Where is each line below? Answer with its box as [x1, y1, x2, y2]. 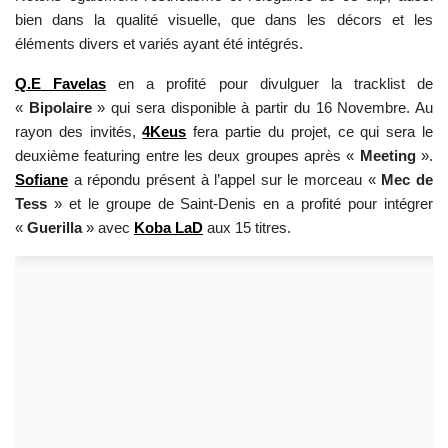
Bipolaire [28, 100, 98, 116]
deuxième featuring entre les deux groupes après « [15, 148, 360, 164]
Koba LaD [134, 220, 203, 236]
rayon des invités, [15, 124, 143, 140]
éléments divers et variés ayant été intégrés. [15, 36, 303, 52]
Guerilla [27, 220, 86, 236]
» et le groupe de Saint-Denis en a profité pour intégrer [47, 196, 433, 212]
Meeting [359, 148, 422, 164]
